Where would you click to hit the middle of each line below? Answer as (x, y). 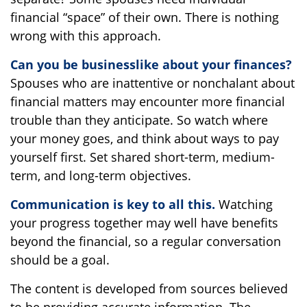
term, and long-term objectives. (101, 175)
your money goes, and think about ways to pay (145, 138)
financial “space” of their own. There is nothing (145, 17)
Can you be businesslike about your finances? (151, 64)
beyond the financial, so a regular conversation (146, 241)
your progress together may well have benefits (144, 223)
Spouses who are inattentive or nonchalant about (152, 83)
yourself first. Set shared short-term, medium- (143, 157)
